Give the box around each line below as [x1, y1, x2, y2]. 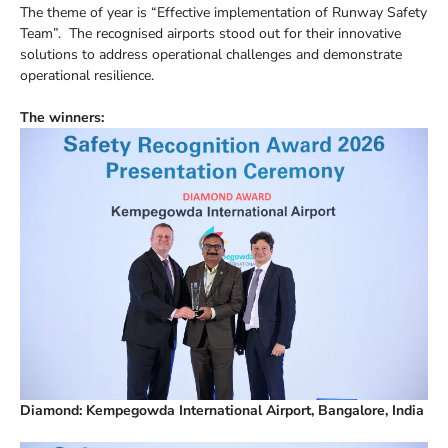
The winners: [20, 107, 104, 127]
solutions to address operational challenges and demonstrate [20, 44, 402, 64]
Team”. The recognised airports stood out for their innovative [20, 23, 401, 43]
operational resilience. [20, 65, 158, 85]
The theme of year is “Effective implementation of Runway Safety [20, 2, 427, 22]
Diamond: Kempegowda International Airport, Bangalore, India [20, 400, 424, 420]
